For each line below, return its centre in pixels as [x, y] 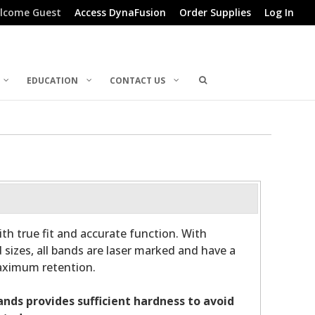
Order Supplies [215, 12]
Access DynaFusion [120, 12]
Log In [279, 12]
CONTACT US [138, 80]
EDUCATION [53, 80]
